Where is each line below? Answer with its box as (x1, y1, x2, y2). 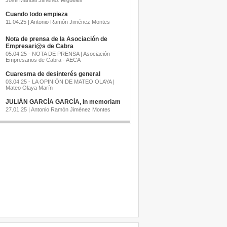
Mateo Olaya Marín (5, 85, 53, 91)
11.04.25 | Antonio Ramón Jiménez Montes (5, 19, 110, 25)
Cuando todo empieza (5, 11, 68, 18)
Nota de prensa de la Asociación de (5, 35, 107, 43)
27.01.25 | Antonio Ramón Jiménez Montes (5, 106, 110, 112)
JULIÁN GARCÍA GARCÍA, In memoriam (5, 98, 121, 105)
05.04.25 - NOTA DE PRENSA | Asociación (5, 51, 110, 57)
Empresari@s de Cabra (5, 43, 73, 50)
